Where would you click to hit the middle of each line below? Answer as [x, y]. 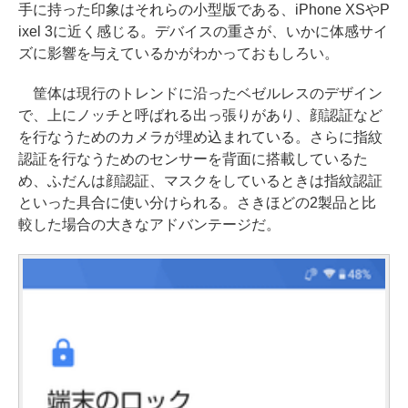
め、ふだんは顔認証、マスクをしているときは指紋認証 [200, 181]
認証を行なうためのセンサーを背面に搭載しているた [193, 159]
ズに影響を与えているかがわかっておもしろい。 [178, 54]
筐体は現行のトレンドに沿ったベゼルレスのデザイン [200, 94]
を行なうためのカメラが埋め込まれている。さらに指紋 [200, 138]
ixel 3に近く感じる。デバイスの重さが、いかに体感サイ [203, 32]
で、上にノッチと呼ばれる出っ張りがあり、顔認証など [200, 116]
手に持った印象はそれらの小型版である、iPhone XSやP [204, 10]
